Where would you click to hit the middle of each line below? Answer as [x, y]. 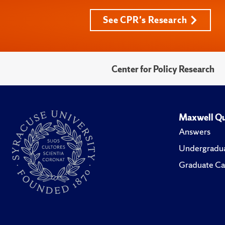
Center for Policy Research [163, 69]
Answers [195, 131]
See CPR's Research [145, 20]
